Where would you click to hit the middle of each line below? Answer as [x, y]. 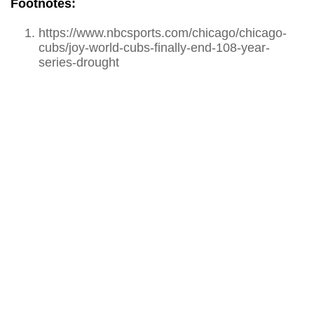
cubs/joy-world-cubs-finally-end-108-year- [154, 48]
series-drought [79, 62]
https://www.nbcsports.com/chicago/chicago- [163, 33]
